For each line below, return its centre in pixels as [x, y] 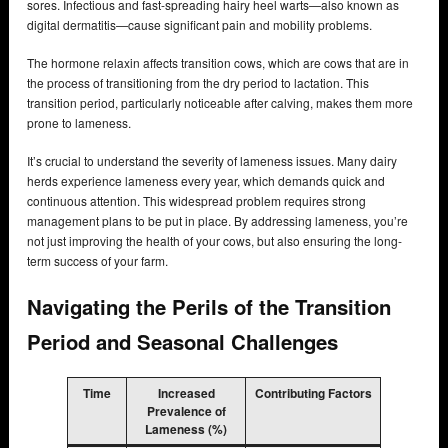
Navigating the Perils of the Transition [209, 307]
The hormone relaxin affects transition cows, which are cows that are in [218, 62]
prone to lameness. [79, 122]
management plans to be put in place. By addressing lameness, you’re [217, 220]
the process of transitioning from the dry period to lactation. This [198, 82]
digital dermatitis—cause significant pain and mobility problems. [199, 24]
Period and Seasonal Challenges [185, 342]
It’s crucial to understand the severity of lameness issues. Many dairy [212, 160]
